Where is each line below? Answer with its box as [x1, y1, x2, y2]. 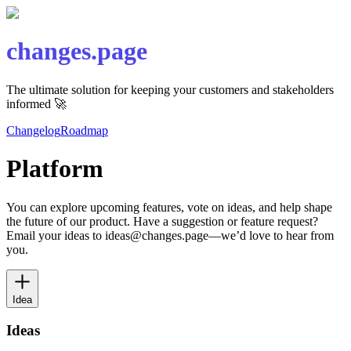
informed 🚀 [6, 96, 67, 110]
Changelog [6, 123, 60, 137]
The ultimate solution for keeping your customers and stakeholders [6, 82, 334, 96]
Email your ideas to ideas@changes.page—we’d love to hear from [6, 228, 334, 242]
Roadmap [60, 123, 108, 137]
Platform [6, 154, 103, 183]
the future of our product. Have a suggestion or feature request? [6, 214, 318, 228]
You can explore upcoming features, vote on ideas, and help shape [6, 200, 332, 214]
